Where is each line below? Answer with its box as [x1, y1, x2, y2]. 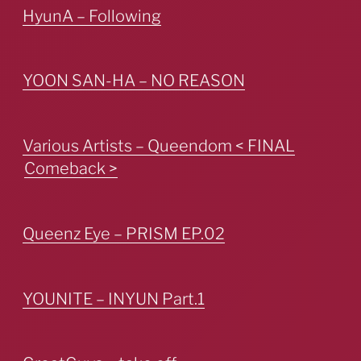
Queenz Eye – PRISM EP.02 [23, 223, 225, 243]
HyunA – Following [23, 6, 161, 26]
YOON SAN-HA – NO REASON [23, 71, 245, 91]
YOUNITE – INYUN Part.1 [23, 288, 205, 309]
